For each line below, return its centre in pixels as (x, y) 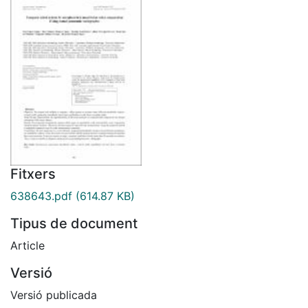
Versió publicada (54, 295)
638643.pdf (41, 196)
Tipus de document (74, 223)
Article (27, 245)
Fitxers (33, 174)
